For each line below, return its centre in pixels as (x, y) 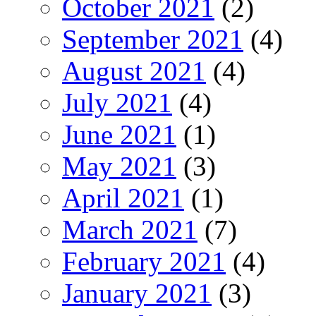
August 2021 (134, 71)
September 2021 (153, 39)
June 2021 (119, 134)
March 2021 (130, 229)
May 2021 (119, 166)
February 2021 (144, 261)
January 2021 (137, 293)
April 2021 (123, 197)
